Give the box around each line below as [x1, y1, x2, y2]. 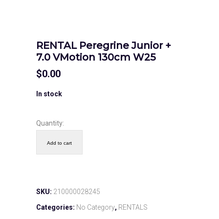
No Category [76, 203, 115, 211]
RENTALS [118, 203, 148, 211]
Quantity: [36, 119, 64, 127]
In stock [36, 89, 62, 98]
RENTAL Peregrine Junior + [36, 39, 171, 51]
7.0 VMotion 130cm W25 [36, 51, 156, 63]
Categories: [36, 203, 76, 211]
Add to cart [47, 140, 72, 146]
